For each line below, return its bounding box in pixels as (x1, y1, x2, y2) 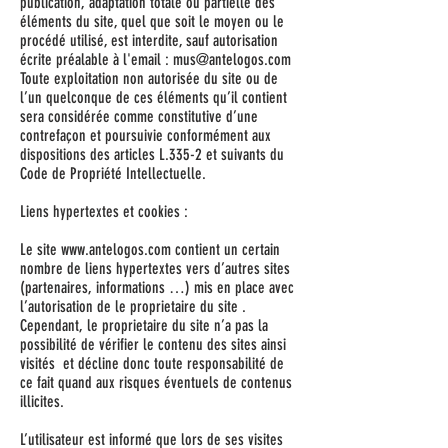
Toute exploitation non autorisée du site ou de (20, 69, 278, 88)
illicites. (20, 392, 64, 411)
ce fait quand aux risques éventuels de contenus (20, 373, 292, 392)
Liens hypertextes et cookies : (20, 202, 188, 221)
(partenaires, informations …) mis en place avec (20, 278, 294, 297)
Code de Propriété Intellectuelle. (20, 164, 206, 183)
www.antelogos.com (61, 240, 171, 259)
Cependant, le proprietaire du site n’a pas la (20, 316, 268, 335)
